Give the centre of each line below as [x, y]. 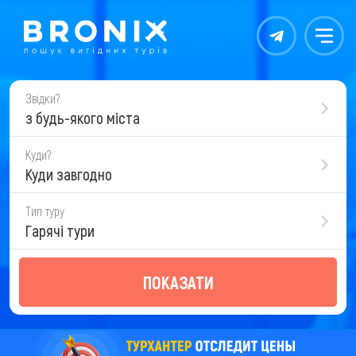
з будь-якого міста [83, 118]
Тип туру [45, 211]
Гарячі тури [60, 230]
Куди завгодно [69, 174]
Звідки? [43, 98]
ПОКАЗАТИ [178, 282]
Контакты [291, 40]
